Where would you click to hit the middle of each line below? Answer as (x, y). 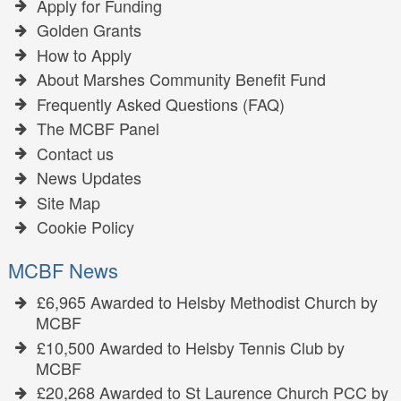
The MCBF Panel (98, 128)
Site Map (69, 202)
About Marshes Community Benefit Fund (182, 79)
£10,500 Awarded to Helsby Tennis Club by (191, 347)
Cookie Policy (86, 227)
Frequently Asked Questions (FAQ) (161, 103)
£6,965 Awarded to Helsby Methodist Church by (208, 302)
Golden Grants (90, 30)
